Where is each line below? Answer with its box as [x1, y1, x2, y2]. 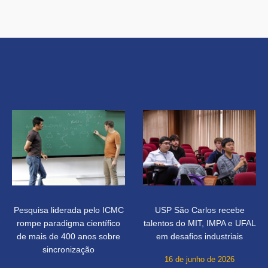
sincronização [42, 245, 95, 255]
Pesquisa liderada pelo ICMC [13, 205, 124, 215]
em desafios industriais [156, 232, 243, 242]
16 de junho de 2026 [165, 255, 234, 264]
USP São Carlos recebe [154, 205, 245, 215]
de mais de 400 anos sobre [17, 232, 120, 242]
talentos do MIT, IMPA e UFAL [143, 218, 256, 229]
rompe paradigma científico [17, 218, 120, 229]
